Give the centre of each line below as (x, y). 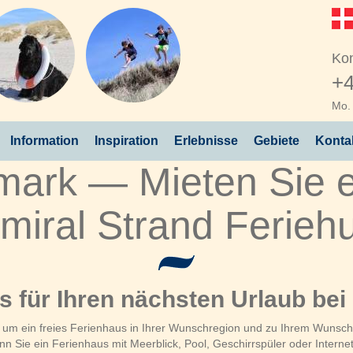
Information (45, 141)
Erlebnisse (206, 141)
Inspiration (126, 141)
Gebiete (277, 141)
